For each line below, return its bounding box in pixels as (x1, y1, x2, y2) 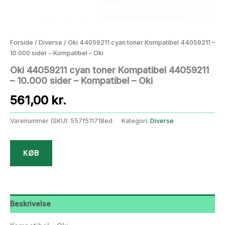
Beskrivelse (10, 199, 51, 208)
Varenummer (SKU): (10, 117, 70, 125)
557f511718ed (70, 117, 113, 125)
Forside (10, 39, 33, 46)
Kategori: (122, 117, 150, 125)
